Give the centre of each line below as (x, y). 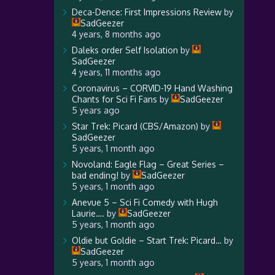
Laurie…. (88, 213)
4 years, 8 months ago (116, 34)
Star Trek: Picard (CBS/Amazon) (135, 126)
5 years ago (95, 110)
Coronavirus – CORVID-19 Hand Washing (152, 88)
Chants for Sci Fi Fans (114, 99)
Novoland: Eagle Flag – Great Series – (148, 164)
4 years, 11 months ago (116, 72)
